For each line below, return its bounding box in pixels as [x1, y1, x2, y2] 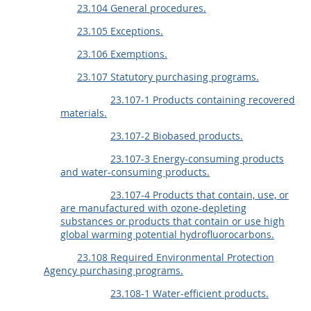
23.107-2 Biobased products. [110, 129, 243, 142]
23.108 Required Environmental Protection [77, 251, 274, 264]
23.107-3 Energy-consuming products [110, 152, 284, 165]
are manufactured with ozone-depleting [60, 201, 246, 215]
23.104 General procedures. [77, 1, 206, 15]
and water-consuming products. [60, 165, 210, 178]
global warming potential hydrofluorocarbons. [60, 228, 274, 241]
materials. [60, 106, 107, 119]
